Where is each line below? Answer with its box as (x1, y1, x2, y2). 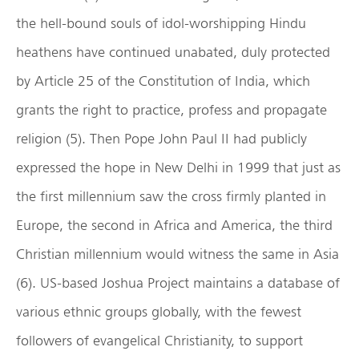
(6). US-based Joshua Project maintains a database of (16, 273, 340, 291)
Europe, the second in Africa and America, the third (16, 216, 333, 233)
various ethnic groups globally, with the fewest (16, 302, 301, 320)
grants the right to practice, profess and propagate (16, 100, 327, 118)
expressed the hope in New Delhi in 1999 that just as (16, 158, 341, 175)
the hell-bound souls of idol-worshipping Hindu (16, 14, 306, 31)
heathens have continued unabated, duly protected (16, 42, 330, 60)
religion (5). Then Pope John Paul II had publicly (16, 129, 307, 147)
